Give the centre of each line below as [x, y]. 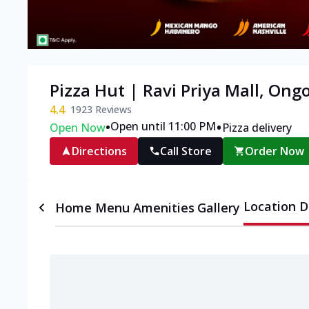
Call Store [186, 151]
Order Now [275, 151]
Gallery [219, 208]
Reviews [112, 110]
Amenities [163, 208]
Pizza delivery [257, 128]
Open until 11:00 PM [163, 127]
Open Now [78, 128]
